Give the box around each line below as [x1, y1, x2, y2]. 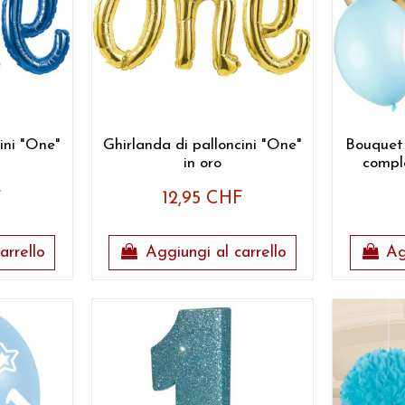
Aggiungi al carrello [145, 244, 287, 262]
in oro [183, 155, 221, 171]
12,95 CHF [161, 190, 243, 209]
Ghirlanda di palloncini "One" [102, 137, 302, 153]
